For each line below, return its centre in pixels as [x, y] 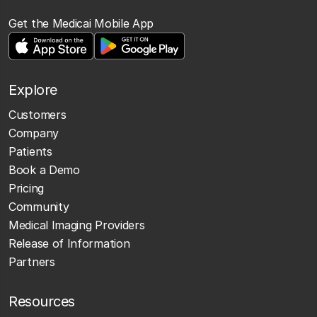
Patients [30, 151]
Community [39, 206]
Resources [42, 301]
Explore [33, 90]
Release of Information [69, 243]
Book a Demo [44, 169]
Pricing [26, 188]
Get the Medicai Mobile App [81, 23]
